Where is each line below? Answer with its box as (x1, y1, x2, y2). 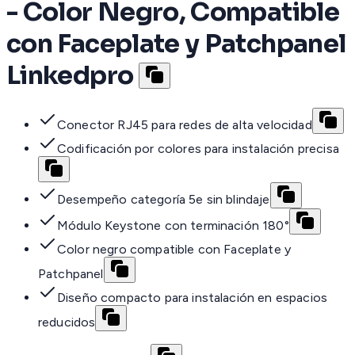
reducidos (38, 315, 96, 330)
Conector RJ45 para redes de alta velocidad (57, 117, 312, 133)
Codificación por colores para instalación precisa (57, 141, 339, 157)
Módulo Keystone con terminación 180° (57, 218, 289, 234)
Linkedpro (6, 59, 134, 91)
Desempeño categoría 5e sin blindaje (57, 192, 270, 208)
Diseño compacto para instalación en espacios (57, 290, 328, 306)
